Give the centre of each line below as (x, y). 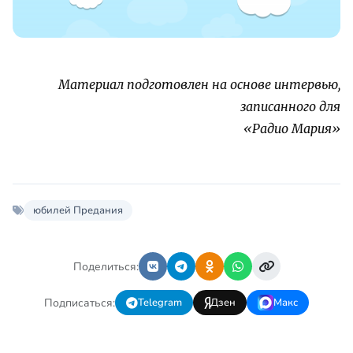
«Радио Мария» (292, 129)
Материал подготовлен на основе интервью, (199, 85)
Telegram (160, 303)
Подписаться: (80, 303)
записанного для (290, 107)
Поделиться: (106, 266)
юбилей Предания (78, 211)
